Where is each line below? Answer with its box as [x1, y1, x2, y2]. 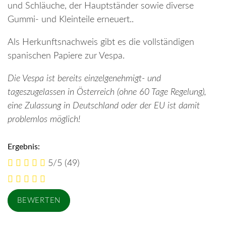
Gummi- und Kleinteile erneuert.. [8, 15, 134, 24]
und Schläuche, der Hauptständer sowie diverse [8, 2, 194, 11]
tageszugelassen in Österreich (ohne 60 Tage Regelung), [8, 88, 206, 97]
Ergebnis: [8, 143, 40, 151]
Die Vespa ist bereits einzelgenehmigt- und [8, 74, 161, 83]
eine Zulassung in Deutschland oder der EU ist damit [8, 101, 200, 110]
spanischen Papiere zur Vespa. [8, 51, 125, 61]
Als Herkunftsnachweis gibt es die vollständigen [8, 38, 194, 47]
